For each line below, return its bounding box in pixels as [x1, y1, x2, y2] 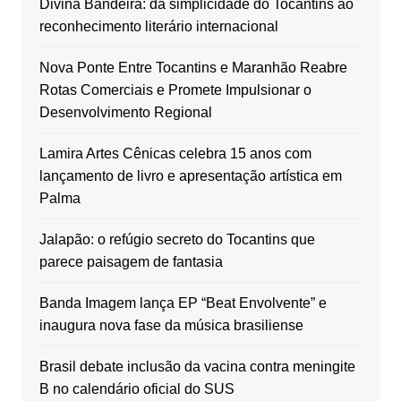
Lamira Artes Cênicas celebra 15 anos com [38, 146, 311, 162]
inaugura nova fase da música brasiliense [38, 318, 303, 334]
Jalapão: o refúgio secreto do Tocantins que [38, 232, 315, 248]
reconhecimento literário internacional [38, 19, 278, 35]
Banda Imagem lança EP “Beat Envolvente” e [38, 295, 327, 311]
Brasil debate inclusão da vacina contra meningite [38, 359, 355, 375]
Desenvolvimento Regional [38, 105, 212, 121]
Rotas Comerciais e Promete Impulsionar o [38, 82, 311, 98]
